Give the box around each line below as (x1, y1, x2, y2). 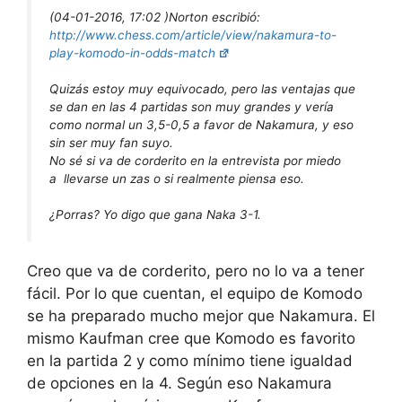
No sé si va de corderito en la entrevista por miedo (49, 153, 341, 168)
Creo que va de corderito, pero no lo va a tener (27, 261, 364, 280)
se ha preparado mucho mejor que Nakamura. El (27, 306, 375, 325)
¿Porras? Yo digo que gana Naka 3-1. (49, 207, 261, 223)
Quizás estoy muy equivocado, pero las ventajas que (49, 81, 355, 96)
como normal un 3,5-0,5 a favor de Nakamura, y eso (49, 117, 354, 132)
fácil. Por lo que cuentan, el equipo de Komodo (27, 284, 363, 302)
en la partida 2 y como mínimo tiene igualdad (27, 351, 353, 370)
